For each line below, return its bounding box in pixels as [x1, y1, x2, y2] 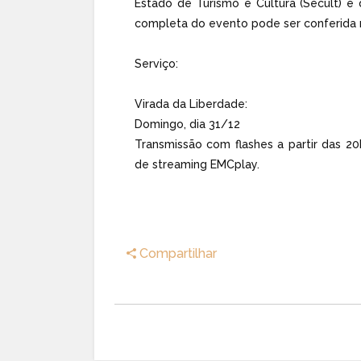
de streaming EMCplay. [135, 158, 259, 172]
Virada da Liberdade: [135, 98, 247, 111]
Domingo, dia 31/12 [135, 118, 240, 131]
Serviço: [135, 57, 178, 71]
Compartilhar [136, 245, 217, 261]
